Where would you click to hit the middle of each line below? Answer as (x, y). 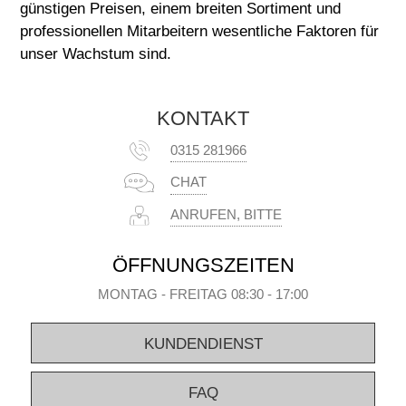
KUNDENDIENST (203, 343)
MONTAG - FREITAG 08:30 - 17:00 (203, 295)
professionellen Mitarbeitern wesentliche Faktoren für (200, 32)
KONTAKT (203, 118)
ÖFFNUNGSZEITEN (203, 265)
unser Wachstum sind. (96, 54)
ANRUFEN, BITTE (226, 215)
